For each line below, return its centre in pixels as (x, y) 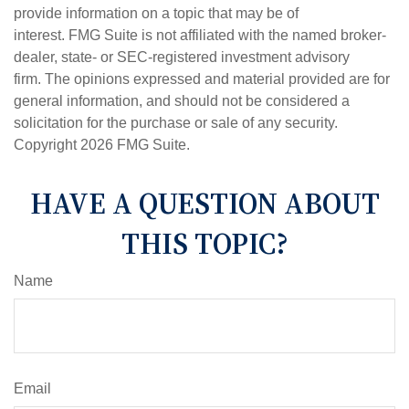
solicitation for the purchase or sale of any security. (176, 123)
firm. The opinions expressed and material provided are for (202, 79)
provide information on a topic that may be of (156, 13)
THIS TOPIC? (204, 244)
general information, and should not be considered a (182, 101)
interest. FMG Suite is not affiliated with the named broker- (200, 35)
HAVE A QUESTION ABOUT (204, 204)
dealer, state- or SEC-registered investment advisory (182, 57)
